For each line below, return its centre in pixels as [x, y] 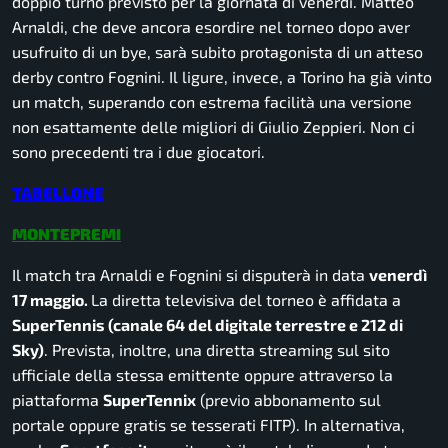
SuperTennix [149, 400]
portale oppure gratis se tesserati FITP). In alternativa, [208, 425]
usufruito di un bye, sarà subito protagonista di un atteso [217, 52]
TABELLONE [58, 193]
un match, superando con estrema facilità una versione [212, 102]
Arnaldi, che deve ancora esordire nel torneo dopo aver [211, 27]
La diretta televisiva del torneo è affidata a [246, 300]
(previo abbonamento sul [288, 400]
